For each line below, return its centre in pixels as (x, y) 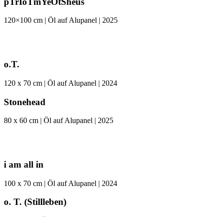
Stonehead (25, 102)
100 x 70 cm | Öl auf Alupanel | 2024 (61, 183)
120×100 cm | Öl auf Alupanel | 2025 (61, 20)
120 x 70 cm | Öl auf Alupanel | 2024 (61, 83)
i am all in (24, 164)
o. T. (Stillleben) (35, 202)
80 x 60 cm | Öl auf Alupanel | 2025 (59, 121)
